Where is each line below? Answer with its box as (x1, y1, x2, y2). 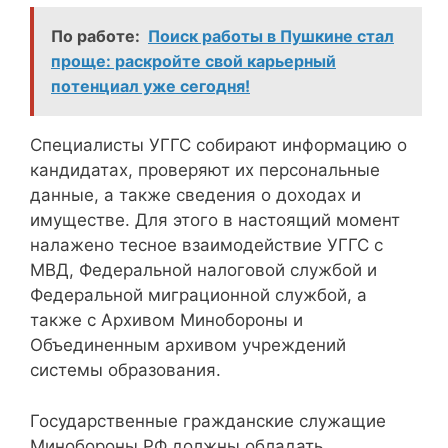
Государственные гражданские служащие (30, 410, 386, 431)
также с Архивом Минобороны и (30, 310, 303, 331)
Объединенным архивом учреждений (30, 335, 346, 356)
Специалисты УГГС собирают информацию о (30, 135, 407, 156)
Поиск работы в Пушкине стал (148, 26, 394, 47)
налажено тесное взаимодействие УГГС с (30, 235, 383, 256)
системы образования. (30, 360, 221, 381)
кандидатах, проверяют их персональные (30, 160, 380, 181)
